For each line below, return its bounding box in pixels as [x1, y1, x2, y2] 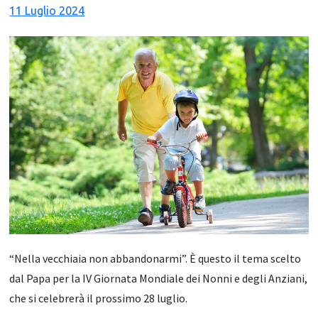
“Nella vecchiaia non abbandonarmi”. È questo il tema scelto [9, 251, 302, 265]
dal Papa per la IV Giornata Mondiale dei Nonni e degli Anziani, [9, 270, 308, 285]
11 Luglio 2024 [9, 4, 85, 17]
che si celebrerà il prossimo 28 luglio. [9, 290, 190, 305]
